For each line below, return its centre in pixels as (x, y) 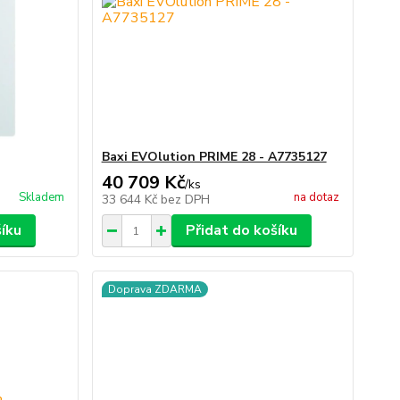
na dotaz (316, 197)
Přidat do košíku (241, 230)
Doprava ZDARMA (154, 289)
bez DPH (185, 200)
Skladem (41, 197)
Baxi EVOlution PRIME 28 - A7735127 (214, 157)
